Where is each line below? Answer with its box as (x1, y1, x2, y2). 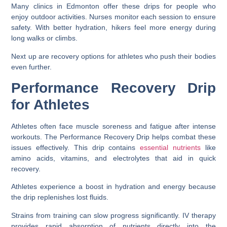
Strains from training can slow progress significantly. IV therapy (11, 211, 216, 219)
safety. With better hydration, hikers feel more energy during (11, 23, 216, 32)
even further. (11, 62, 52, 71)
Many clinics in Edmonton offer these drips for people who (11, 2, 216, 11)
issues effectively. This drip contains (11, 143, 140, 152)
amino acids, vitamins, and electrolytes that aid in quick (11, 154, 216, 162)
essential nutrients (140, 143, 201, 152)
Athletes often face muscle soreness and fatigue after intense (11, 122, 216, 130)
